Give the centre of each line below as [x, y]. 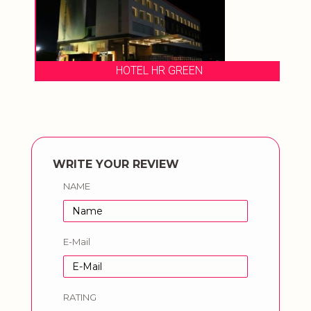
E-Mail [77, 242]
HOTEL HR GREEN [155, 71]
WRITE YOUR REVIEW [116, 165]
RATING [80, 297]
